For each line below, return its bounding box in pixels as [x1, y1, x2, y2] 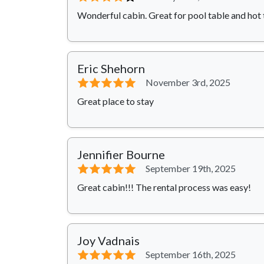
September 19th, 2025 [146, 163, 236, 174]
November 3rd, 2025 [146, 77, 230, 88]
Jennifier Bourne [77, 147, 165, 162]
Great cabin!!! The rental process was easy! [77, 181, 251, 193]
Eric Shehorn [77, 61, 145, 76]
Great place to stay [77, 95, 154, 107]
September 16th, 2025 [146, 249, 236, 260]
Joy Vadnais [77, 233, 140, 248]
